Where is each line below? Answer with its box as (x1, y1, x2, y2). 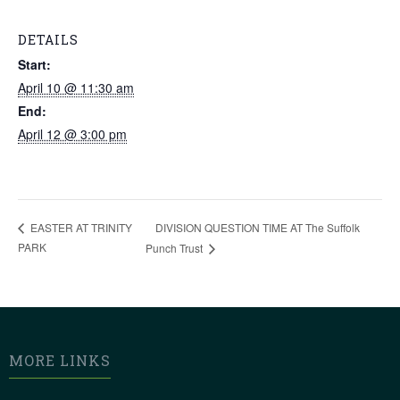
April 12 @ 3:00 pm (18, 125, 127, 143)
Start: (18, 55, 51, 73)
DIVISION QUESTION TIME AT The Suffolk (155, 219, 361, 235)
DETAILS (18, 31, 79, 48)
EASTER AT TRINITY (28, 220, 132, 236)
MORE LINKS (9, 351, 111, 371)
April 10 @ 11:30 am (18, 79, 134, 96)
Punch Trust (146, 240, 206, 256)
